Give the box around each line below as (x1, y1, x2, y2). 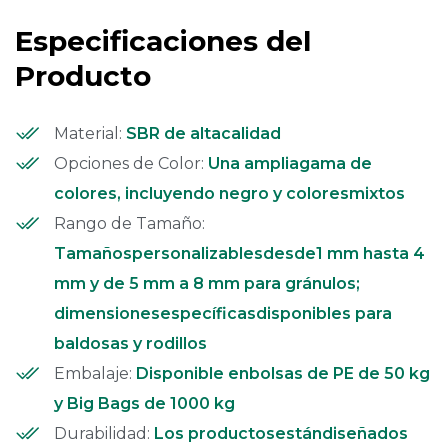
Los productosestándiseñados (154, 423, 408, 443)
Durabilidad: (54, 423, 150, 443)
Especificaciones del (15, 23, 311, 58)
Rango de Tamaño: (54, 213, 205, 233)
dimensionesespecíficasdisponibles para (54, 303, 392, 323)
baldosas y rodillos (54, 333, 207, 353)
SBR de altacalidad (126, 123, 281, 143)
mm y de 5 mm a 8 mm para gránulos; (54, 273, 360, 293)
